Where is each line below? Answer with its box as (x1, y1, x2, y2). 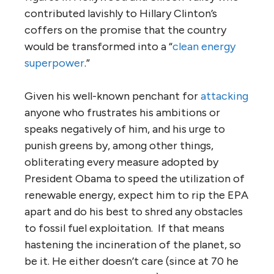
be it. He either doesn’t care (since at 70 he (24, 254, 239, 268)
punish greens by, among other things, (24, 138, 213, 152)
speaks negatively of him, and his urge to (24, 122, 225, 136)
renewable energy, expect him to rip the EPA (24, 188, 248, 202)
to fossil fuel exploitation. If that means (24, 221, 224, 235)
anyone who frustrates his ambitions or (24, 105, 220, 119)
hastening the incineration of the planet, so (24, 237, 241, 251)
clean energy (172, 39, 235, 53)
